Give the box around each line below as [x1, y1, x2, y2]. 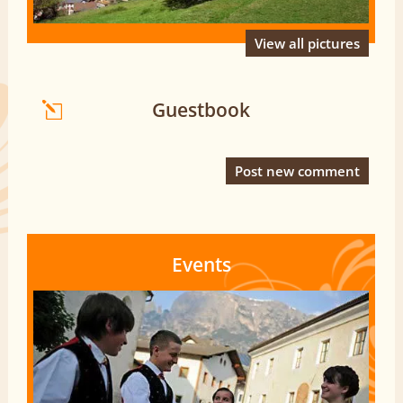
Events [171, 251, 231, 277]
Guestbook [152, 96, 251, 122]
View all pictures [255, 33, 361, 52]
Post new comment [235, 161, 361, 180]
